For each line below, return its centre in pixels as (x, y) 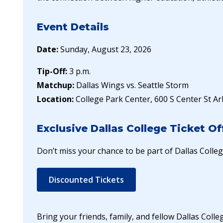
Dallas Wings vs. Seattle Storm (132, 85)
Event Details (73, 27)
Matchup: (56, 85)
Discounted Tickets (86, 179)
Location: (55, 99)
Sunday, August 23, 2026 (106, 49)
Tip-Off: (52, 71)
